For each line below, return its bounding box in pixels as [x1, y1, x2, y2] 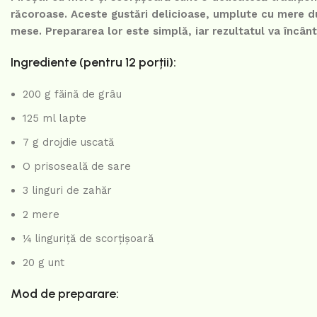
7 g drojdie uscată [23, 136, 114, 149]
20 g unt [23, 256, 64, 270]
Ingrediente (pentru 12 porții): [11, 54, 176, 71]
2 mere [23, 208, 59, 221]
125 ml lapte [23, 112, 86, 125]
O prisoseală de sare [23, 160, 131, 173]
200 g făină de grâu [23, 88, 122, 101]
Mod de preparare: [11, 286, 119, 302]
